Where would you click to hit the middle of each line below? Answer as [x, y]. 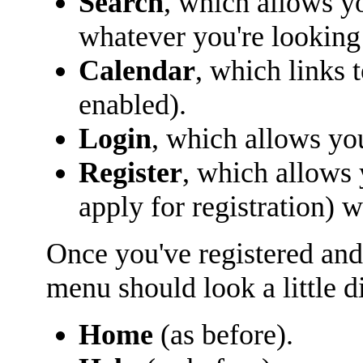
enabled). [133, 104]
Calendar [137, 70]
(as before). [224, 334]
